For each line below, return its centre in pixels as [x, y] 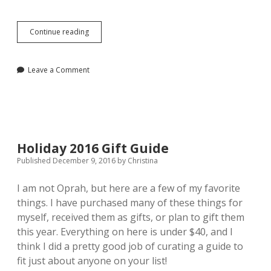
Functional [106, 42]
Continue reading [59, 32]
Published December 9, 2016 [67, 161]
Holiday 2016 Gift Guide [93, 149]
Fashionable [109, 64]
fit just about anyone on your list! [92, 261]
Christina [142, 161]
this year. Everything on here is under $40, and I [125, 232]
